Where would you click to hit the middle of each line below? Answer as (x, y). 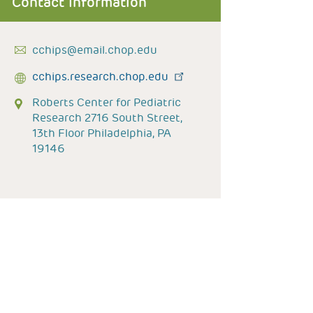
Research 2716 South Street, (107, 118)
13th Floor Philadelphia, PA (102, 133)
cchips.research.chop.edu (100, 77)
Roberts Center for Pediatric (107, 102)
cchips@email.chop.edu (95, 50)
